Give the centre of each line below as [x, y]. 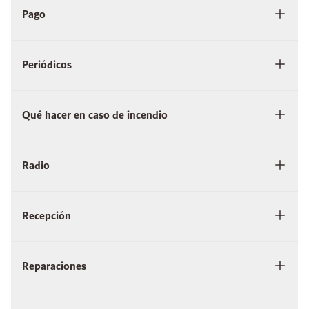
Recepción [47, 217]
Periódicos [47, 66]
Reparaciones [54, 267]
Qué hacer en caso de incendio [95, 116]
